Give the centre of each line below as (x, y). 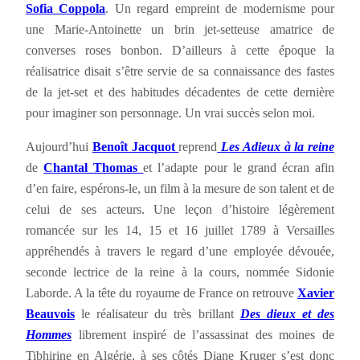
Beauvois (50, 314)
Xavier (316, 293)
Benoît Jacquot (135, 147)
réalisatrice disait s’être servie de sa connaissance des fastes (180, 72)
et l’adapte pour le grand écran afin (239, 168)
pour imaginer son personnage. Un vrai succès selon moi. (170, 113)
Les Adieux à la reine (276, 147)
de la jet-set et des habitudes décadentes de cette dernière (180, 92)
